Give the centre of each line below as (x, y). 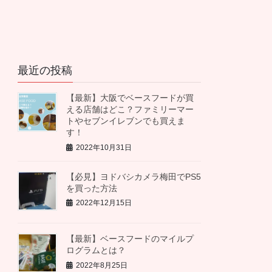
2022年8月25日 (102, 265)
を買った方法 (92, 188)
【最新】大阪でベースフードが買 (130, 98)
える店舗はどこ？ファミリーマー (130, 110)
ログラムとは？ (96, 250)
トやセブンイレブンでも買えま (126, 121)
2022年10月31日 (104, 147)
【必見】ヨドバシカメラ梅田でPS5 (134, 176)
